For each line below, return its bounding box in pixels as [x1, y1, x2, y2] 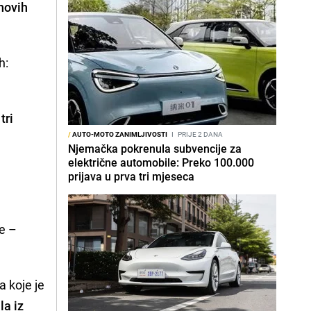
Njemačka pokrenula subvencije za [68, 141, 242, 156]
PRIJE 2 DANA [176, 129, 223, 139]
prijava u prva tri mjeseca [68, 169, 194, 184]
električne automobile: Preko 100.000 [68, 155, 254, 170]
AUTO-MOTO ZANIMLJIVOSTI [71, 129, 167, 139]
